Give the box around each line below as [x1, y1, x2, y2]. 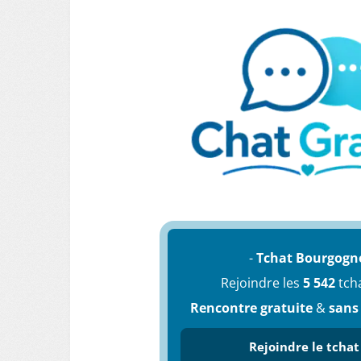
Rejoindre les [220, 273, 303, 293]
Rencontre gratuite [190, 298, 313, 317]
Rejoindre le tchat [248, 338, 359, 355]
